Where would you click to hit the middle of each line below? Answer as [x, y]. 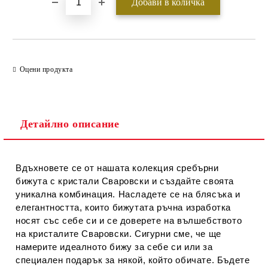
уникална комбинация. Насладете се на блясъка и [128, 194]
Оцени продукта [46, 69]
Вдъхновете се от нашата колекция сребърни [117, 168]
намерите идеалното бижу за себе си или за [114, 247]
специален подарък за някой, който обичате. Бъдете [133, 260]
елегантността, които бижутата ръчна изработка [124, 207]
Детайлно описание [70, 124]
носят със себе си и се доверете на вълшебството [129, 220]
